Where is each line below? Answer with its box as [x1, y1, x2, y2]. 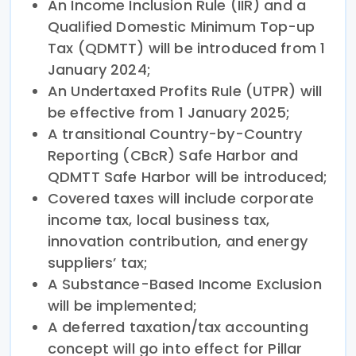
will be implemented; [48, 295, 197, 315]
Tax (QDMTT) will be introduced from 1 [48, 37, 326, 58]
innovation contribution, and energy [48, 230, 308, 251]
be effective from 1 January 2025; [48, 102, 291, 122]
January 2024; [48, 59, 151, 79]
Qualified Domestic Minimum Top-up [48, 16, 315, 37]
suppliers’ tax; [48, 252, 149, 273]
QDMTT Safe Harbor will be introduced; [48, 166, 328, 187]
